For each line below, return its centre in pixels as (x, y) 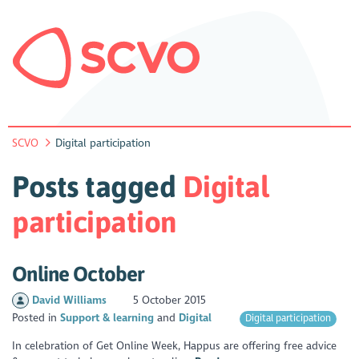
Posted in (36, 318)
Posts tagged (97, 187)
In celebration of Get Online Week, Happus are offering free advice (175, 346)
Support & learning (107, 318)
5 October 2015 (168, 301)
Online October (79, 273)
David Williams (71, 301)
